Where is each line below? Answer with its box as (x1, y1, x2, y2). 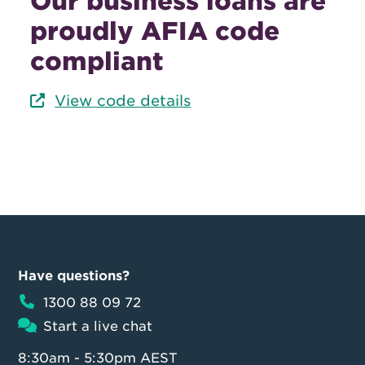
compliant (30, 46, 165, 77)
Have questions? (18, 268, 130, 284)
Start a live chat (42, 319, 152, 335)
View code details (55, 92, 191, 110)
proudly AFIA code (30, 16, 280, 46)
